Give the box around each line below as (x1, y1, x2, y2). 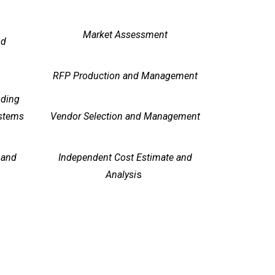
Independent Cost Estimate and (58, 151, 192, 163)
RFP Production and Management (52, 69, 198, 82)
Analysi (106, 168, 136, 180)
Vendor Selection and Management (50, 110, 200, 123)
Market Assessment (82, 29, 168, 41)
